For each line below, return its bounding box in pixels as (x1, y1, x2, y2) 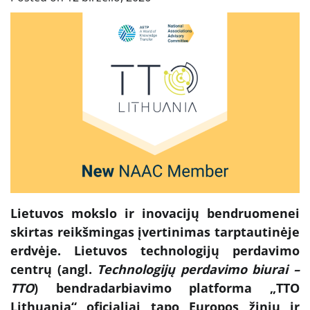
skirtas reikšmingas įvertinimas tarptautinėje (10, 223, 300, 240)
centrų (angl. (10, 260, 98, 277)
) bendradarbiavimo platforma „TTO (34, 279, 300, 296)
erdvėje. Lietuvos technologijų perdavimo (10, 241, 300, 259)
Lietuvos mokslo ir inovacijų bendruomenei (10, 204, 300, 221)
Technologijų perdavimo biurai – (97, 260, 300, 277)
